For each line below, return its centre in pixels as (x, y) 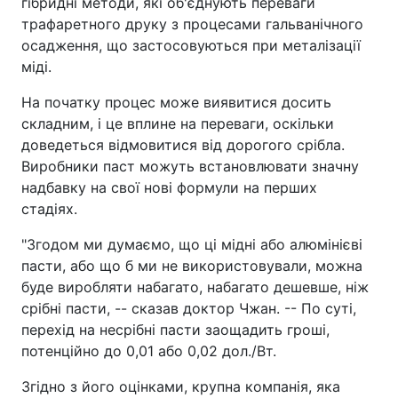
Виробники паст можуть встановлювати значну (190, 166)
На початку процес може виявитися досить (176, 102)
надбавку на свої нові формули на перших (169, 187)
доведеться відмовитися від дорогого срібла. (183, 145)
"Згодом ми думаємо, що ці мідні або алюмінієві (192, 244)
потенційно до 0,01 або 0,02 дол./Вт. (149, 351)
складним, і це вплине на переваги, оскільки (178, 123)
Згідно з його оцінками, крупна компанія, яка (181, 386)
